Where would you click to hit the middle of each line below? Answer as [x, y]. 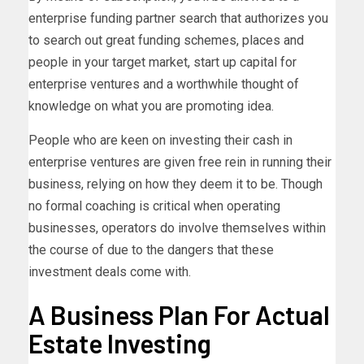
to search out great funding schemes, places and [166, 41]
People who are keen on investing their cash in [160, 141]
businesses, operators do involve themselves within [177, 228]
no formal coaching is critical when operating [154, 206]
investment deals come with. [110, 272]
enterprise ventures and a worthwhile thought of [164, 84]
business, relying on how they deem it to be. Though [175, 184]
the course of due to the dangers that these [151, 250]
